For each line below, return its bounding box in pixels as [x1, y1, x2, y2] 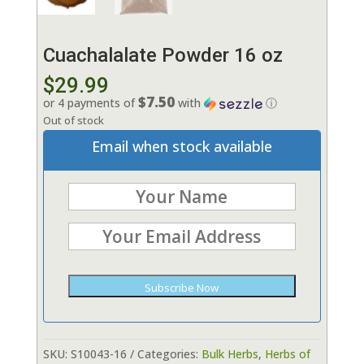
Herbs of [264, 346, 310, 362]
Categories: [136, 346, 201, 362]
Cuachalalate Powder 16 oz [42, 44, 283, 67]
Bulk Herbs [201, 346, 258, 362]
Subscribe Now [145, 280, 219, 295]
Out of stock [42, 113, 104, 128]
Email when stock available [91, 136, 272, 156]
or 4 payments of [42, 95, 138, 110]
